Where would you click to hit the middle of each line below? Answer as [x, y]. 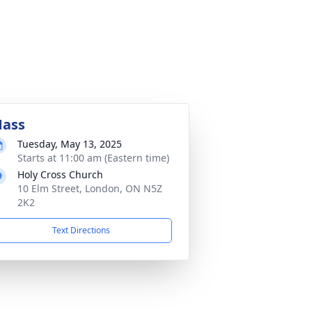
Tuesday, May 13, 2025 [70, 144]
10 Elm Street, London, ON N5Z [90, 188]
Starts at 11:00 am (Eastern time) [93, 158]
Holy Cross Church [60, 174]
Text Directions [81, 230]
